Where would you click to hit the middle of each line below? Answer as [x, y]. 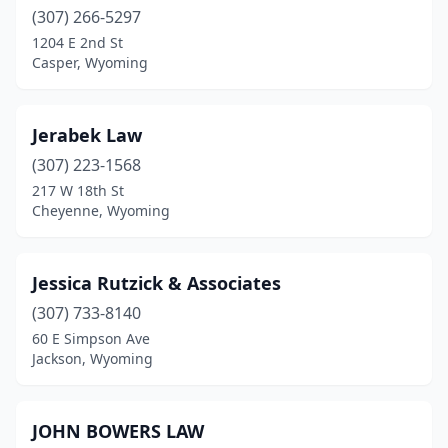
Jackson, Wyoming [92, 358]
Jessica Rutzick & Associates [156, 283]
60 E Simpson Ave [91, 338]
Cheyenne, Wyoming [101, 210]
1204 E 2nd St [77, 42]
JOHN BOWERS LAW [118, 431]
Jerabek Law [87, 135]
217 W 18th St [78, 190]
